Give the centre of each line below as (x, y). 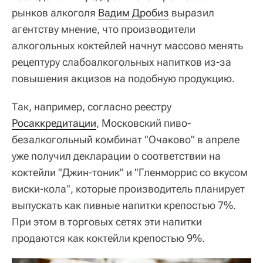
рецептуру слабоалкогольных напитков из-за (122, 62)
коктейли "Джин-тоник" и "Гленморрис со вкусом (130, 172)
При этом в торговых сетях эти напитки (107, 222)
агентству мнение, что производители (104, 29)
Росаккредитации (54, 123)
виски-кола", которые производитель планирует (128, 189)
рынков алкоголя (55, 13)
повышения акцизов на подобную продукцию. (123, 78)
